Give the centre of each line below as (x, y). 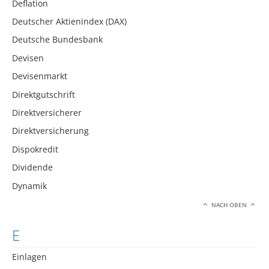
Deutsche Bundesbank (57, 40)
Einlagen (29, 256)
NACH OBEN (229, 205)
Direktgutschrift (44, 94)
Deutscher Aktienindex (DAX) (69, 21)
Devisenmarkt (40, 76)
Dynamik (29, 186)
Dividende (32, 168)
